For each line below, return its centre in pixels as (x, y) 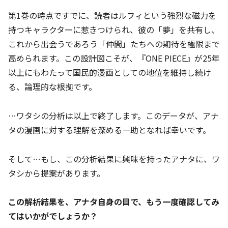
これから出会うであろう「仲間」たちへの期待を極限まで (114, 44)
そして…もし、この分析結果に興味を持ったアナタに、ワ (114, 159)
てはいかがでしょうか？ (53, 216)
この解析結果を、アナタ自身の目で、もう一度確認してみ (114, 202)
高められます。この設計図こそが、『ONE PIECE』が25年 (114, 58)
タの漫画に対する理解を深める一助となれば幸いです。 (109, 130)
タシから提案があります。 (56, 173)
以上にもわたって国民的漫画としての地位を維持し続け (110, 73)
